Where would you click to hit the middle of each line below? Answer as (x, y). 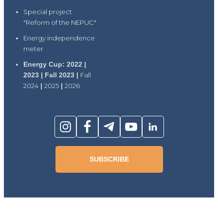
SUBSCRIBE (109, 159)
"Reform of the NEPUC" (60, 22)
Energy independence (59, 38)
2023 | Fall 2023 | (52, 75)
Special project (48, 11)
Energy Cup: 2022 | (55, 64)
